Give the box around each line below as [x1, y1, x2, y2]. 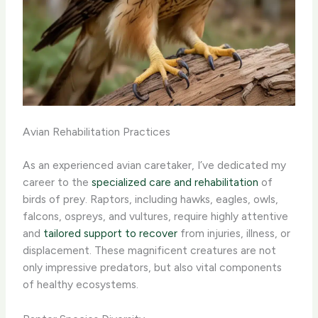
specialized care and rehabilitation [92, 175, 259, 190]
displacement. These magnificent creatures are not [23, 243, 277, 258]
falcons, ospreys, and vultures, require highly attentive [23, 209, 289, 224]
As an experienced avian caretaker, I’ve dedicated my [23, 158, 287, 172]
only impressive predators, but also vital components [23, 261, 283, 275]
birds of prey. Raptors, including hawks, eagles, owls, [23, 192, 279, 207]
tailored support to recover [43, 226, 178, 241]
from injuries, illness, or [177, 226, 291, 241]
